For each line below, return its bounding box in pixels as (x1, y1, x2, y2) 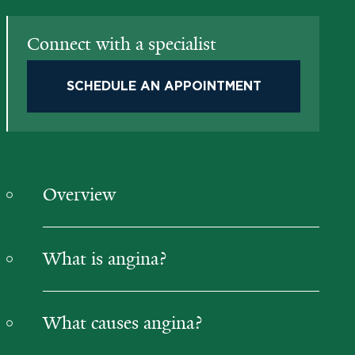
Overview (43, 183, 116, 206)
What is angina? (43, 247, 166, 270)
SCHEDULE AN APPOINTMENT (66, 80, 261, 93)
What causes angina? (43, 311, 202, 334)
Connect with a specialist (27, 32, 216, 55)
